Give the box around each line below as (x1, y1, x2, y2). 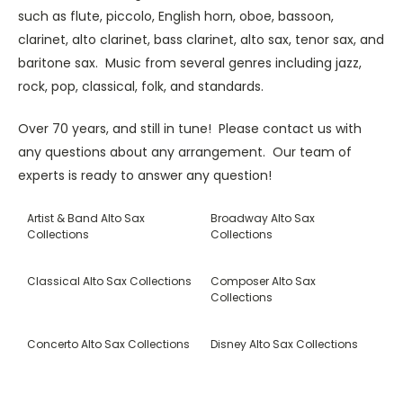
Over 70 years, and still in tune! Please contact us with (18, 119, 362, 138)
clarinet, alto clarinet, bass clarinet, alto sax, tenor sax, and (18, 30, 384, 49)
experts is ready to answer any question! (18, 166, 272, 184)
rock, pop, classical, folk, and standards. (18, 76, 264, 95)
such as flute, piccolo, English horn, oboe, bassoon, (18, 6, 334, 25)
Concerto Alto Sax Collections (27, 336, 190, 352)
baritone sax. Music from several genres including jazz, (18, 53, 362, 72)
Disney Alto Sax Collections (210, 336, 358, 352)
